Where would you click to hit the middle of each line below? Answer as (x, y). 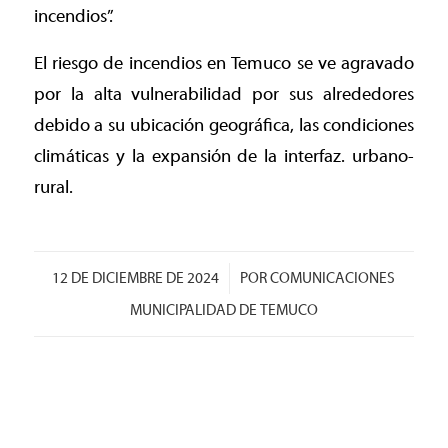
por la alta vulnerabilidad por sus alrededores (224, 95)
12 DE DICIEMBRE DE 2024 (136, 278)
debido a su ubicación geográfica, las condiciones (224, 126)
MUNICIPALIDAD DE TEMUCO (223, 310)
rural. (53, 188)
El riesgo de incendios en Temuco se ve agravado (224, 64)
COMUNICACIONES (333, 278)
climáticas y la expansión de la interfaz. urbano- (224, 157)
